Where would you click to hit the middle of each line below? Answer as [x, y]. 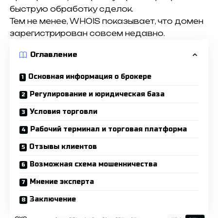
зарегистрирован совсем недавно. [87, 33]
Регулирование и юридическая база [97, 94]
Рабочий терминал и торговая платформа [109, 129]
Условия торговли [64, 111]
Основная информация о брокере [90, 76]
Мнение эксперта [62, 182]
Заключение [53, 199]
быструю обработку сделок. [72, 9]
